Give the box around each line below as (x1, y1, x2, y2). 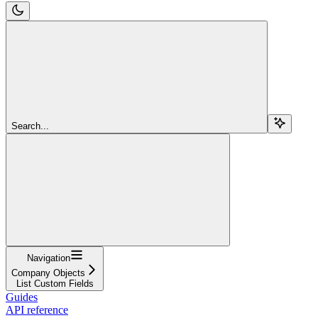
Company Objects (11, 267, 85, 278)
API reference (6, 303, 68, 316)
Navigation (26, 252, 70, 263)
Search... (11, 120, 49, 131)
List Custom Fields (16, 278, 94, 289)
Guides (6, 290, 38, 303)
